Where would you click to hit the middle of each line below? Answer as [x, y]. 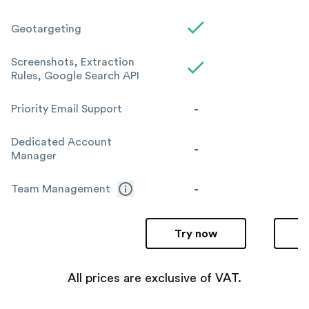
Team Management [61, 189]
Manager [34, 156]
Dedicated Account [61, 142]
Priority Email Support [67, 109]
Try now [196, 233]
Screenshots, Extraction [73, 62]
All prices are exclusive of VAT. [154, 278]
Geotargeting [46, 29]
